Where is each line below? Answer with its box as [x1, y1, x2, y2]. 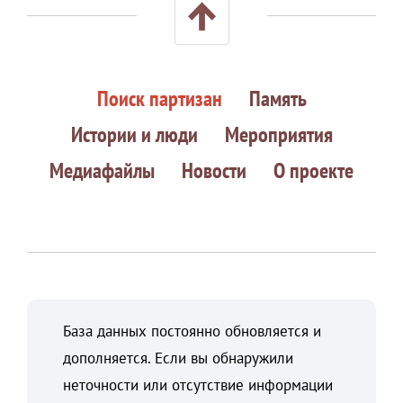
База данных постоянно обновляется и [63, 321, 321, 342]
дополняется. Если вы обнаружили [63, 348, 293, 369]
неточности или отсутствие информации [63, 375, 333, 396]
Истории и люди [70, 121, 198, 149]
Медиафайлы [49, 157, 155, 185]
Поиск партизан [96, 85, 222, 113]
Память [248, 85, 307, 113]
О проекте [273, 157, 354, 185]
